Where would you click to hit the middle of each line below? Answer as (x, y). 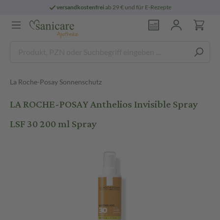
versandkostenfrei (81, 7)
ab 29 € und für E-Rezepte (138, 7)
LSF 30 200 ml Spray (53, 124)
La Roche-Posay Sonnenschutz (56, 82)
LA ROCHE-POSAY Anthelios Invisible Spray (104, 104)
